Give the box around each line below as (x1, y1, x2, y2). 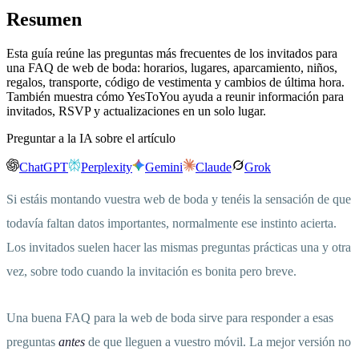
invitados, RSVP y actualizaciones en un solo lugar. (6, 104, 266, 119)
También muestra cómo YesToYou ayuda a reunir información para (6, 90, 344, 104)
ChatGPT (19, 160, 68, 175)
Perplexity (81, 160, 132, 175)
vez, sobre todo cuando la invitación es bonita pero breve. (6, 264, 296, 279)
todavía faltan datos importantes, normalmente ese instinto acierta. (6, 216, 337, 231)
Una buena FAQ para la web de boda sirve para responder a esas (6, 311, 333, 325)
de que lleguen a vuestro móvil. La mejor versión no (85, 335, 351, 349)
